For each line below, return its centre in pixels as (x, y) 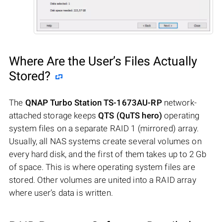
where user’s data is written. (61, 193)
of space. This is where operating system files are (102, 167)
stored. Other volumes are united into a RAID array (103, 180)
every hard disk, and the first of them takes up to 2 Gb (108, 154)
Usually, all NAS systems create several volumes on (105, 141)
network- (179, 102)
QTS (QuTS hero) (130, 115)
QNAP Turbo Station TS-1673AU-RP (93, 102)
